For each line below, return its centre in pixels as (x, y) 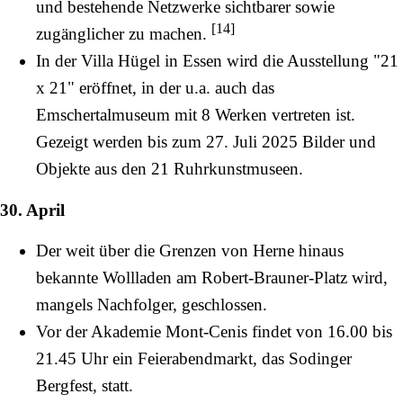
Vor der (63, 332)
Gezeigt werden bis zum (121, 141)
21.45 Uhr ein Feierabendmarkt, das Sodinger (194, 359)
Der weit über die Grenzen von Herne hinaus (190, 251)
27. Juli (232, 141)
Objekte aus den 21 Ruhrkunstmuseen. (170, 168)
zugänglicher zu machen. (124, 33)
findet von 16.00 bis (320, 332)
